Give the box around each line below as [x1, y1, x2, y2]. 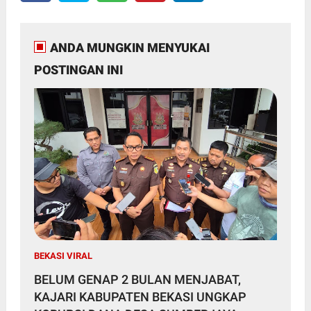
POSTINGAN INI [33, 62, 123, 78]
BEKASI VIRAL [33, 250, 92, 261]
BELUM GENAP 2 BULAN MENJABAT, [33, 271, 241, 287]
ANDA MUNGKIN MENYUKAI [49, 40, 210, 56]
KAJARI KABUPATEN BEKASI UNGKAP [33, 289, 246, 304]
